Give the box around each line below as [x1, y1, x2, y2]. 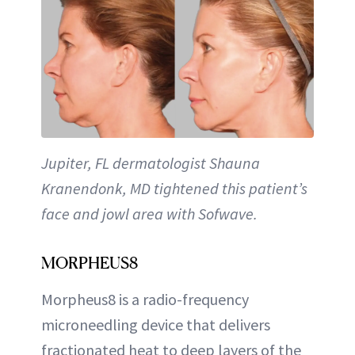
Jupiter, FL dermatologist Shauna [41, 152, 260, 173]
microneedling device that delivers [41, 314, 270, 334]
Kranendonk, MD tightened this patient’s [41, 177, 307, 198]
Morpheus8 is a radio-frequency [41, 288, 249, 309]
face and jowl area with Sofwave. [41, 203, 258, 223]
